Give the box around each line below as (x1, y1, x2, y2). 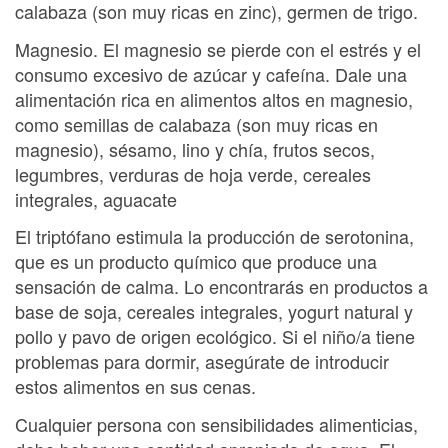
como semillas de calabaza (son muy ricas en (15, 110, 378, 137)
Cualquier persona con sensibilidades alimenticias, (15, 410, 418, 437)
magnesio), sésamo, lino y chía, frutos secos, (15, 135, 375, 162)
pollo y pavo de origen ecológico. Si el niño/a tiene (15, 323, 415, 349)
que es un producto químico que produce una (15, 248, 377, 274)
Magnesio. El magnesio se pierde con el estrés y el (15, 35, 421, 62)
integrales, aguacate (15, 185, 177, 212)
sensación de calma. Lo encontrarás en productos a (15, 273, 428, 299)
